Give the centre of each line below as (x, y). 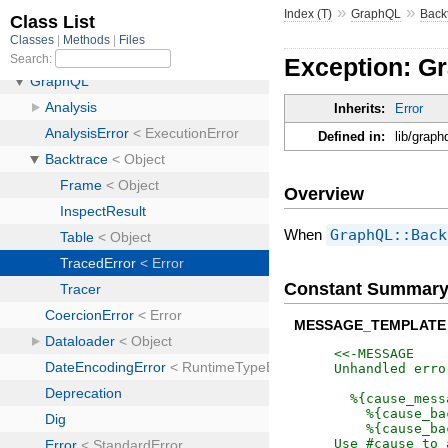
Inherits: (360, 109)
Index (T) (308, 13)
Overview (324, 193)
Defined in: (352, 137)
